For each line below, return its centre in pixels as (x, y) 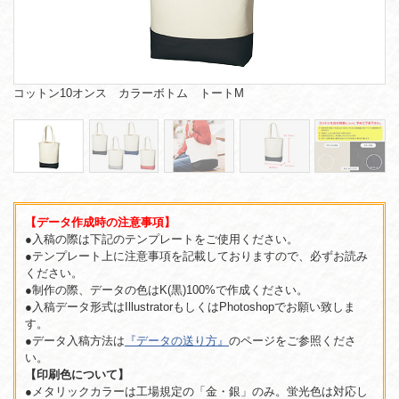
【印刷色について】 (77, 375)
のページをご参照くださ (293, 341)
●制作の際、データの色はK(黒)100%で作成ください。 (167, 290)
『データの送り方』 (177, 341)
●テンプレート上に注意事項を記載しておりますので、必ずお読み (196, 256)
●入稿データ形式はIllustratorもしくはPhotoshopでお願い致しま (190, 307)
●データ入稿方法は (75, 341)
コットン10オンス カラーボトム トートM (129, 93)
